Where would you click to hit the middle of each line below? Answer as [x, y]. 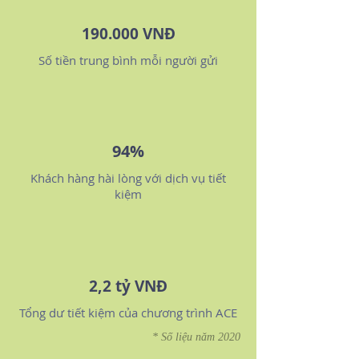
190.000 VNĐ [128, 34]
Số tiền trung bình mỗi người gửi [128, 60]
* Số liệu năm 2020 [196, 337]
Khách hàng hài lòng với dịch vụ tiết [128, 178]
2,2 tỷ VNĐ [128, 286]
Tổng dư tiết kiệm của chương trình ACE [128, 313]
